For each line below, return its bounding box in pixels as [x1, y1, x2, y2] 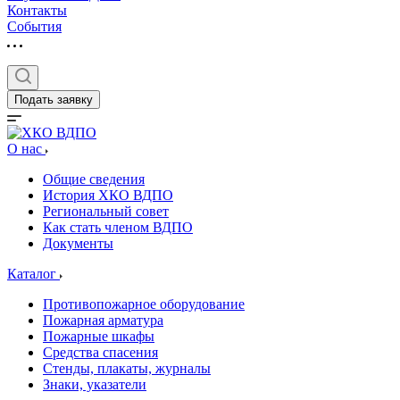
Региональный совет [43, 204, 169, 219]
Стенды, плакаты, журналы [43, 361, 211, 376]
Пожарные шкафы [43, 329, 154, 344]
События [7, 19, 62, 34]
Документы [43, 236, 113, 251]
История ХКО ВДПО [43, 187, 173, 203]
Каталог [7, 266, 60, 281]
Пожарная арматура [43, 312, 163, 328]
